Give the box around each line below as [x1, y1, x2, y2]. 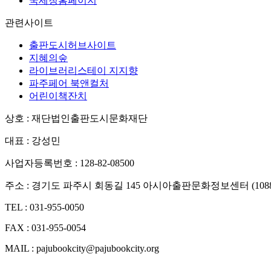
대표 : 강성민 [5, 135, 60, 146]
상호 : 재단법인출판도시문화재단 [5, 113, 148, 123]
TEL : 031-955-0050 [5, 201, 84, 212]
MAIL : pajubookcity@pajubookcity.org [5, 243, 159, 253]
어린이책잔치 [29, 90, 87, 101]
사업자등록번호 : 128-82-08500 [5, 157, 134, 168]
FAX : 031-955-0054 [5, 222, 86, 233]
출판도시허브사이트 [29, 39, 116, 50]
